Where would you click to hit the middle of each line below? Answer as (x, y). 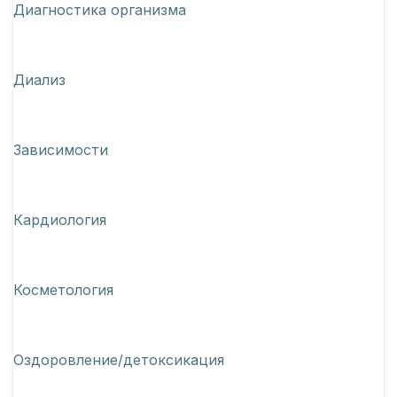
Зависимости (61, 150)
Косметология (64, 290)
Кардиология (60, 220)
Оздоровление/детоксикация (119, 360)
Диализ (40, 80)
